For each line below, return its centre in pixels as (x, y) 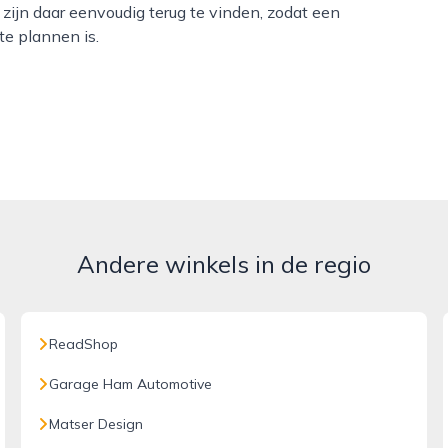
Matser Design (96, 424)
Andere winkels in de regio (224, 264)
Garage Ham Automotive (131, 384)
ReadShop (84, 344)
